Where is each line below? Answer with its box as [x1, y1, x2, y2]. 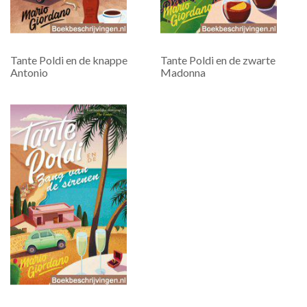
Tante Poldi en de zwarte [160, 53, 275, 66]
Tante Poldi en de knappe [10, 53, 127, 66]
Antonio [10, 65, 48, 79]
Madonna [160, 65, 206, 79]
